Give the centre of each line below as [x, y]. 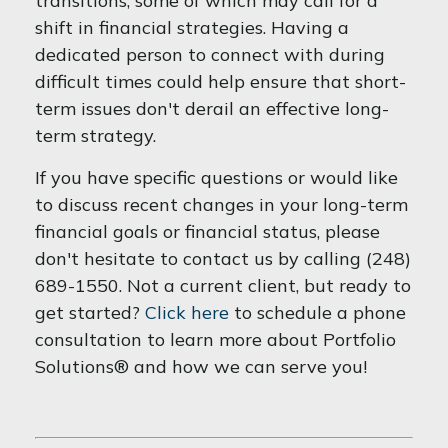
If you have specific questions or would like [216, 177]
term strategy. [95, 135]
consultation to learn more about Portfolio [215, 339]
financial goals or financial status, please [207, 231]
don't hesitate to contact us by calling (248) [223, 258]
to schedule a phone [317, 312]
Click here [187, 312]
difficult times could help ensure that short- [220, 81]
